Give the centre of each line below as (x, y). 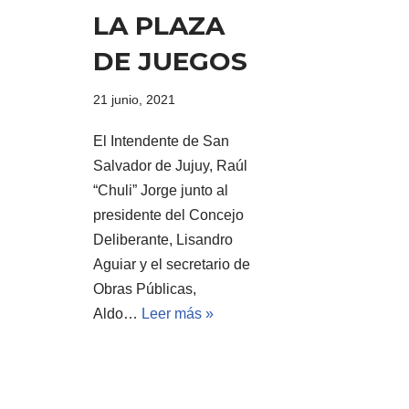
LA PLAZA (159, 25)
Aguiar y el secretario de (172, 264)
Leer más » (178, 313)
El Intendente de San (161, 141)
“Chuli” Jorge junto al (161, 190)
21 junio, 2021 (134, 99)
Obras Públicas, (145, 288)
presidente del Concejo (168, 215)
